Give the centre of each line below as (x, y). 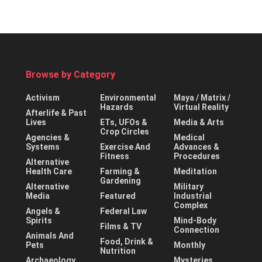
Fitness (114, 156)
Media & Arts (199, 122)
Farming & (120, 171)
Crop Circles (124, 131)
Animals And (50, 235)
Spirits (39, 220)
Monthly (190, 245)
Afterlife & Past (56, 113)
